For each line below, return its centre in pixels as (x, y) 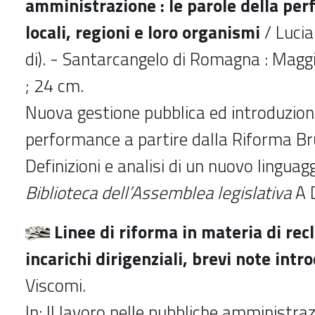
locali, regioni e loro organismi (143, 32)
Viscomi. (56, 285)
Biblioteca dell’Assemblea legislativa (158, 192)
